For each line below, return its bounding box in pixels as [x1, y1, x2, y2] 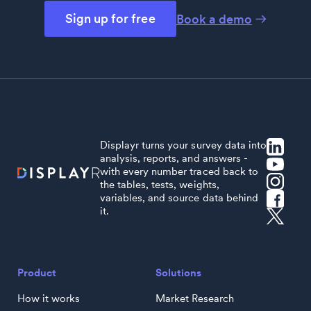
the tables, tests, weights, [100, 178, 219, 191]
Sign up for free [65, 10, 155, 26]
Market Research [155, 292, 235, 305]
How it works [17, 292, 81, 305]
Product [17, 266, 57, 279]
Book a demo [176, 11, 252, 26]
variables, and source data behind [100, 191, 258, 204]
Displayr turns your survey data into [100, 138, 267, 151]
